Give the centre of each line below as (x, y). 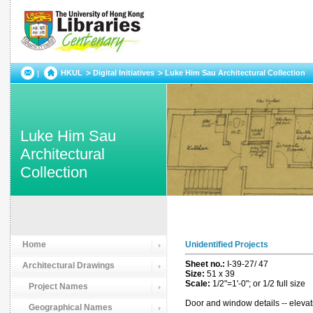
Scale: (199, 284)
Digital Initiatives (124, 73)
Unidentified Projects (227, 245)
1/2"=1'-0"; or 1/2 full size (259, 284)
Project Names (55, 286)
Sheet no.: (206, 264)
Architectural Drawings (68, 265)
